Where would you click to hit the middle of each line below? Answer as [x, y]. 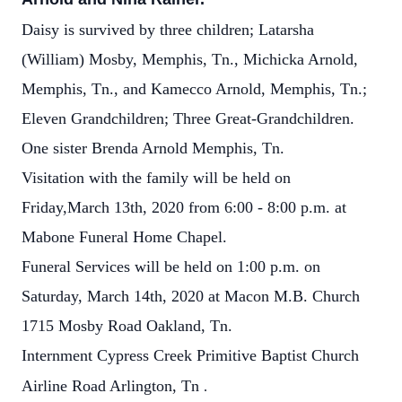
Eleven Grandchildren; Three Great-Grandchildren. [188, 118]
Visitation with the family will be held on [156, 178]
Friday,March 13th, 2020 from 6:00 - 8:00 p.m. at [184, 207]
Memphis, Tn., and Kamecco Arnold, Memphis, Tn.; [194, 89]
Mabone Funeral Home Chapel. [124, 237]
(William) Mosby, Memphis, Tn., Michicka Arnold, [190, 59]
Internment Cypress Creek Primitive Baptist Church [190, 355]
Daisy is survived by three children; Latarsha [168, 30]
